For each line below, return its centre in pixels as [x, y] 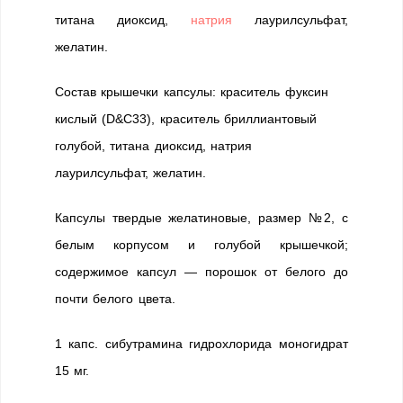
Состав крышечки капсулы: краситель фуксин [192, 92]
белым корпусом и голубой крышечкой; [201, 245]
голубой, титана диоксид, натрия [154, 146]
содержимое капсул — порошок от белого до [201, 272]
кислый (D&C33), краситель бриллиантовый [186, 119]
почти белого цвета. [115, 299]
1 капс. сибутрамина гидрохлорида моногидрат [201, 344]
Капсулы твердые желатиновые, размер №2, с [201, 218]
